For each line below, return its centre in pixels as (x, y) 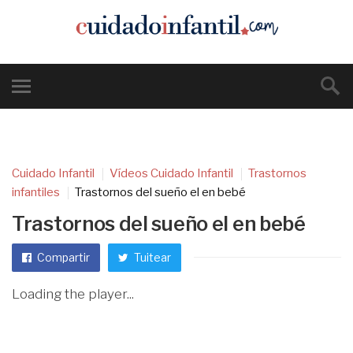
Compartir (62, 257)
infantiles (36, 192)
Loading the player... (73, 294)
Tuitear (151, 257)
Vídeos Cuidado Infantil (171, 173)
